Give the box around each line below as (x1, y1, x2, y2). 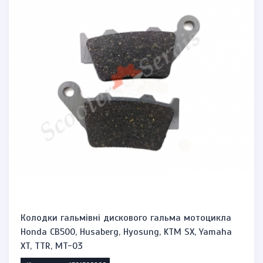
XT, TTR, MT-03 (21, 240, 83, 252)
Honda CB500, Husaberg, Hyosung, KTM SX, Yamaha (21, 226, 232, 238)
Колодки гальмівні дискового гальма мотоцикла (21, 212, 231, 224)
